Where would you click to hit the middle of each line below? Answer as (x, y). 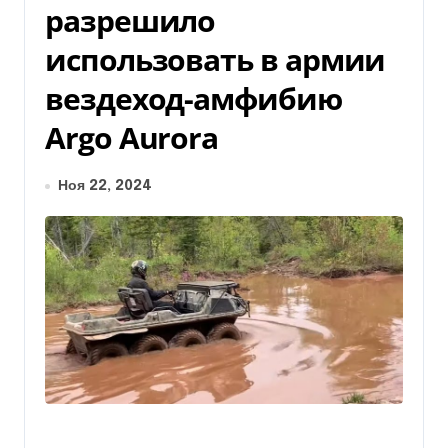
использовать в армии (215, 59)
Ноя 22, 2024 (105, 186)
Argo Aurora (132, 137)
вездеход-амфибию (193, 98)
